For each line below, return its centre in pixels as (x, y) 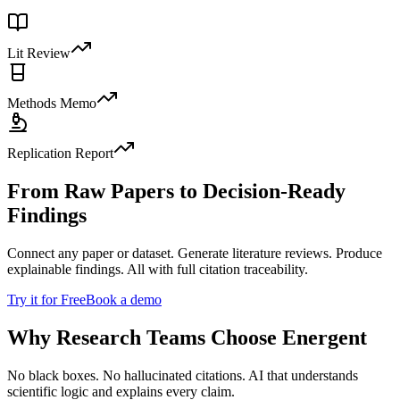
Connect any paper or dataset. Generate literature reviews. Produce (195, 254)
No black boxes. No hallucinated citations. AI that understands (183, 375)
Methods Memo (52, 104)
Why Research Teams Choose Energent (187, 337)
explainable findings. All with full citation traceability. (158, 270)
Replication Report (60, 154)
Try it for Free (46, 300)
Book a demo (124, 300)
